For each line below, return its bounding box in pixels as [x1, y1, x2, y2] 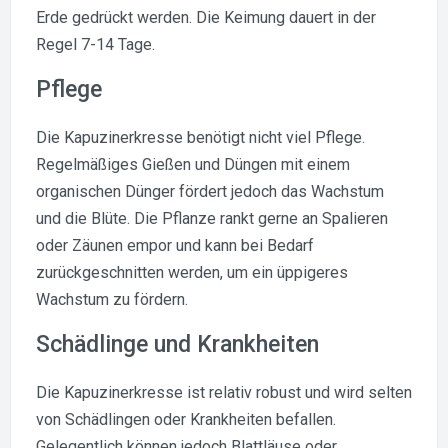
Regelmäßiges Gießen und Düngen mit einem [36, 154, 350, 174]
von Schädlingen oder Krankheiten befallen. [36, 409, 336, 429]
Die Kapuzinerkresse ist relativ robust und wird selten [36, 382, 412, 402]
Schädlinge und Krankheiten [36, 330, 319, 358]
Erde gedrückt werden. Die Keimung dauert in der [36, 7, 376, 27]
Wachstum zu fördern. [36, 289, 188, 309]
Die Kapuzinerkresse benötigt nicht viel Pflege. [36, 127, 365, 147]
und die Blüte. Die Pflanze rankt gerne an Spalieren [36, 208, 388, 228]
